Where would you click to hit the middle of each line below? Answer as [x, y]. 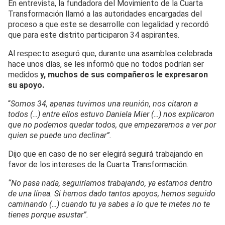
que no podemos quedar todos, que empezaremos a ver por [112, 125]
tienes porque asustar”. [48, 215]
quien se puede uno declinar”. [60, 136]
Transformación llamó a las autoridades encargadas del [105, 14]
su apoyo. [26, 85]
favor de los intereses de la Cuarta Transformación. [98, 165]
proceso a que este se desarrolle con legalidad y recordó [108, 25]
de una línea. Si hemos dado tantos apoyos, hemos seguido [112, 194]
